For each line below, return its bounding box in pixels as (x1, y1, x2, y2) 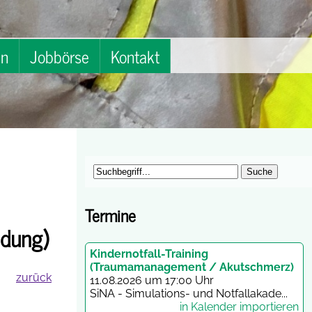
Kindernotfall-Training (90, 247, 208, 260)
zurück (16, 270, 52, 284)
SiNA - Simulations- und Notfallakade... (90, 286, 288, 300)
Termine (85, 201, 136, 228)
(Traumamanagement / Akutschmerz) (90, 260, 294, 274)
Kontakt (111, 42, 159, 70)
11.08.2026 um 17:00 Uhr (90, 273, 214, 287)
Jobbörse (30, 42, 89, 70)
